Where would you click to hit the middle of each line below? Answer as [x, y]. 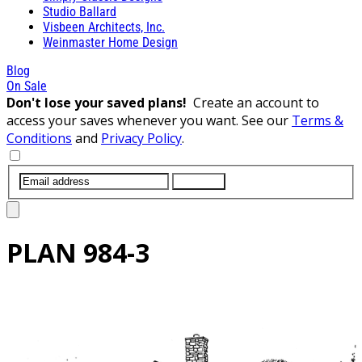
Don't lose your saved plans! [100, 102]
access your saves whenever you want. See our [149, 120]
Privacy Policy [141, 138]
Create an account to [256, 102]
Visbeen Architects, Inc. [104, 27]
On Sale [27, 86]
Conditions [39, 138]
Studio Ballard [80, 11]
